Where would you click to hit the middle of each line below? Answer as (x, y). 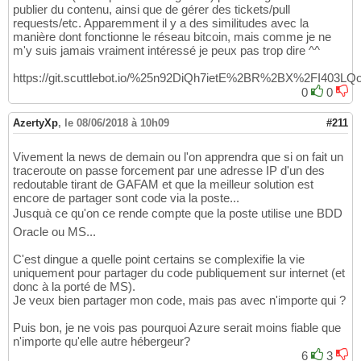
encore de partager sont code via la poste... (126, 198)
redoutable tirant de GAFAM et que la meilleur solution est (163, 185)
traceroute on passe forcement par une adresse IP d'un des (169, 171)
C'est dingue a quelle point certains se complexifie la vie (159, 259)
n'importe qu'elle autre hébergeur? (102, 342)
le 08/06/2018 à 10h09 (117, 123)
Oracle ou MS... (54, 232)
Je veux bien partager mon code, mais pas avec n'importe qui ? (179, 301)
